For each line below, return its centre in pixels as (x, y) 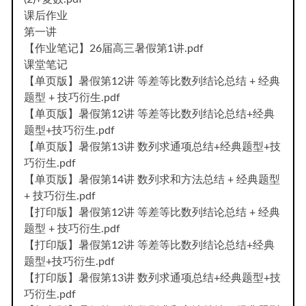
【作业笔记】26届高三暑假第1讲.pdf (114, 48)
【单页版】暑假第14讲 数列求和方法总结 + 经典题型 (152, 179)
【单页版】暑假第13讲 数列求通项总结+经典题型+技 (152, 147)
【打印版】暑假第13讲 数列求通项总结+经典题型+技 (152, 278)
